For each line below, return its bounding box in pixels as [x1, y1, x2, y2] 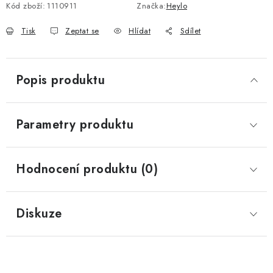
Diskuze [16, 205, 62, 222]
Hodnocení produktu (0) [16, 160, 158, 178]
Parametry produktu [16, 116, 133, 133]
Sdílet [180, 25, 201, 37]
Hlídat [129, 25, 151, 37]
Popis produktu [16, 71, 105, 89]
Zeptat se [65, 25, 99, 37]
